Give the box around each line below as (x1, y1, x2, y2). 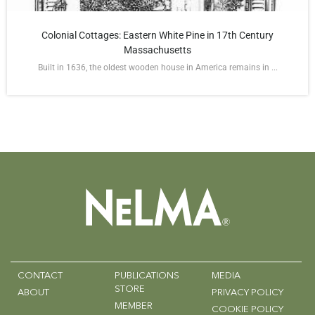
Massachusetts (124, 44, 191, 56)
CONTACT (18, 271, 63, 281)
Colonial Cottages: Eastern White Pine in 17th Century (41, 29, 274, 41)
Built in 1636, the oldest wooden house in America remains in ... (37, 62, 278, 72)
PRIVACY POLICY (211, 288, 283, 297)
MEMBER (114, 301, 153, 311)
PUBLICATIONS (114, 271, 179, 281)
